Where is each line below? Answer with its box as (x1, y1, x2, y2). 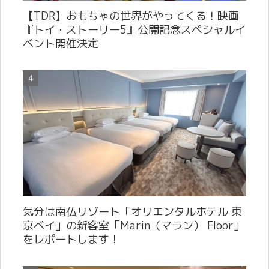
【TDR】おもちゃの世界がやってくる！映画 (23, 8, 239, 24)
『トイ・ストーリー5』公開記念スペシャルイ (23, 22, 246, 38)
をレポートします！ (23, 231, 120, 247)
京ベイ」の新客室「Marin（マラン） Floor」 (23, 217, 244, 233)
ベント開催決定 (23, 36, 98, 52)
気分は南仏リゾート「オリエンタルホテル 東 (23, 204, 242, 219)
